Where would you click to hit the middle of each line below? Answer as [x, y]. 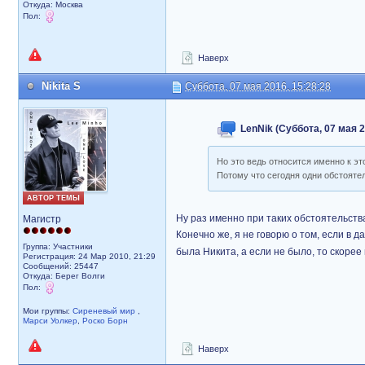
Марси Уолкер [50, 321]
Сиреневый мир [105, 311]
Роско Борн [105, 321]
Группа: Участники [58, 246]
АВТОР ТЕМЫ [53, 198]
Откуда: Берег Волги [64, 276]
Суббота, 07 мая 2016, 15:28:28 [258, 86]
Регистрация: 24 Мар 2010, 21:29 [89, 256]
